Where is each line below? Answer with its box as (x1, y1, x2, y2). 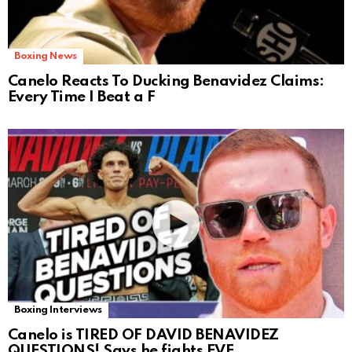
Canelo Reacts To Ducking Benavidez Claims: (8, 74, 324, 90)
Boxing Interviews (14, 305, 102, 316)
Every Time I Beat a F (8, 90, 156, 105)
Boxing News (14, 51, 78, 62)
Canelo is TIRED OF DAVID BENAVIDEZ (8, 328, 279, 343)
